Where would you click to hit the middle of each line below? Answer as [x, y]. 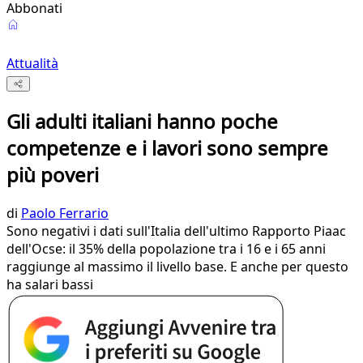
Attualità [32, 63]
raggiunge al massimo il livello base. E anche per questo [177, 267]
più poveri [53, 175]
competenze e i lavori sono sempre [167, 148]
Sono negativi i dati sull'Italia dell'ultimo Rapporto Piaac [176, 231]
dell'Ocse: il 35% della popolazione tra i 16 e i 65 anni [166, 249]
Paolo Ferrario [65, 214]
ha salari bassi [50, 285]
